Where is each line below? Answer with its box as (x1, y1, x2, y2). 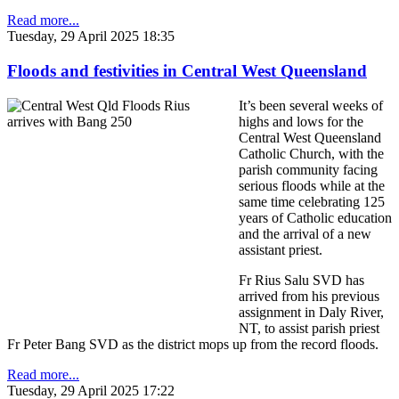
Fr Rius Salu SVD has (239, 272, 364, 288)
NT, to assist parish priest (239, 320, 379, 336)
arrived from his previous (239, 288, 379, 304)
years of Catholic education (239, 209, 392, 225)
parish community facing (239, 161, 378, 177)
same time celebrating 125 (239, 193, 385, 209)
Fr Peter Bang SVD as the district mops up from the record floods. (7, 336, 379, 352)
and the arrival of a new (239, 225, 371, 241)
